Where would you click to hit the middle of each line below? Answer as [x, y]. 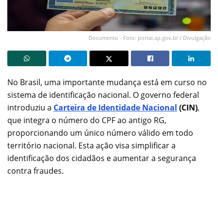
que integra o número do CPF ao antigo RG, [87, 120]
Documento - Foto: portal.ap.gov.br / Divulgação [150, 37]
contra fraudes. [36, 171]
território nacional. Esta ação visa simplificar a [91, 145]
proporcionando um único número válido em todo [100, 133]
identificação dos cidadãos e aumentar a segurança [102, 158]
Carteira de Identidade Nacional [115, 107]
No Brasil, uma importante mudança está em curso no [107, 82]
